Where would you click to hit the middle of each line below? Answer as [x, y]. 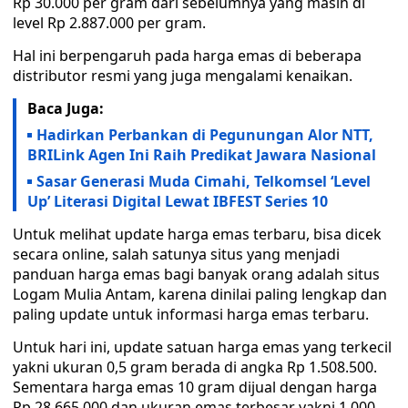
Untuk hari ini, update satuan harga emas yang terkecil [202, 347]
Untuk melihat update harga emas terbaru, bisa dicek [197, 234]
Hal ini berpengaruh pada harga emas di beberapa [187, 56]
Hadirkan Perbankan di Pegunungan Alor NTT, [205, 135]
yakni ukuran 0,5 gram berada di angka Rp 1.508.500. [195, 367]
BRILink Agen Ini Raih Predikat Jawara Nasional [202, 155]
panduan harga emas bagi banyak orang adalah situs [196, 274]
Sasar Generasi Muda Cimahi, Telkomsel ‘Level [204, 181]
